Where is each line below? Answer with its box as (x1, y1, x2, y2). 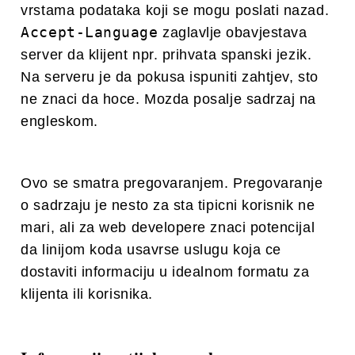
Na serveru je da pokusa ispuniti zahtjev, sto (21, 69, 319, 86)
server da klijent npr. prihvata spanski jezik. (21, 47, 312, 63)
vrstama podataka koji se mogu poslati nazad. (21, 2, 330, 19)
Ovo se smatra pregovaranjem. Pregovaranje (21, 175, 323, 192)
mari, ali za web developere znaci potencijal (21, 219, 315, 236)
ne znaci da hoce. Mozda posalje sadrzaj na (21, 91, 317, 108)
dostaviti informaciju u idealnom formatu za (21, 264, 310, 281)
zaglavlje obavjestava (158, 25, 307, 41)
